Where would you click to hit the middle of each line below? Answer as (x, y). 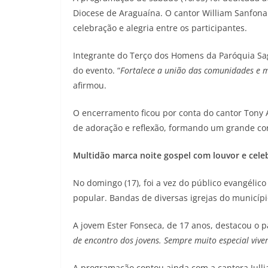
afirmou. (90, 85)
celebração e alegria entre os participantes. (160, 28)
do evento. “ (97, 70)
